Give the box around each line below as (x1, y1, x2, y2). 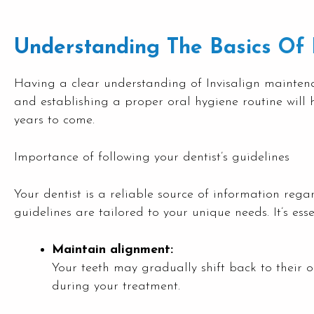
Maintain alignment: (52, 243, 173, 257)
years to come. (14, 114, 95, 127)
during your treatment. (52, 280, 180, 293)
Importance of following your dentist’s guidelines (14, 151, 289, 164)
